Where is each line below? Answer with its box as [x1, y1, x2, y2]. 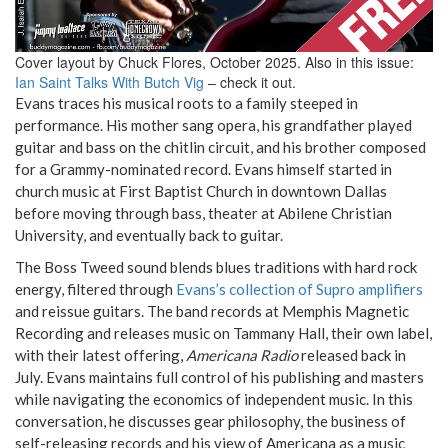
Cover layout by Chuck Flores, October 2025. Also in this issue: [15, 51, 414, 72]
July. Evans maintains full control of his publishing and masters [15, 367, 424, 386]
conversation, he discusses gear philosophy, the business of [15, 411, 406, 430]
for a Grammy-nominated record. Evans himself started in [15, 159, 392, 178]
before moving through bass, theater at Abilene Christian [15, 203, 392, 222]
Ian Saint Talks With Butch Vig [15, 71, 208, 92]
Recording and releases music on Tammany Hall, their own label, [15, 323, 432, 342]
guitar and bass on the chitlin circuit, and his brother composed [15, 137, 426, 156]
